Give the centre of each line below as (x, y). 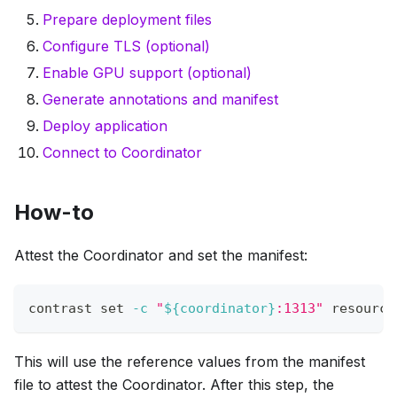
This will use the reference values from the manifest (190, 362)
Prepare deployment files (127, 20)
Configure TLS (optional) (126, 47)
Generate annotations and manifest (160, 100)
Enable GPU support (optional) (147, 73)
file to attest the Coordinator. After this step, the (174, 385)
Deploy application (105, 126)
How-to (54, 213)
